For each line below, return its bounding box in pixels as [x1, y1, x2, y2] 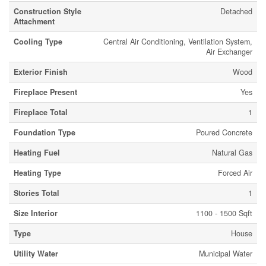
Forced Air [218, 167, 252, 178]
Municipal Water [199, 248, 252, 259]
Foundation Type [14, 127, 75, 138]
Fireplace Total [14, 107, 68, 118]
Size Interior [14, 208, 58, 218]
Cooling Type [14, 36, 62, 47]
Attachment [14, 16, 55, 27]
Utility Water [14, 248, 58, 259]
